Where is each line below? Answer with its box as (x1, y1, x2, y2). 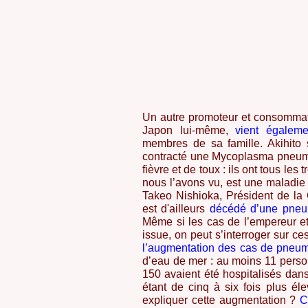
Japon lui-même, (142, 124, 228, 136)
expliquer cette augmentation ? (142, 294, 296, 306)
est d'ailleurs (142, 203, 206, 214)
